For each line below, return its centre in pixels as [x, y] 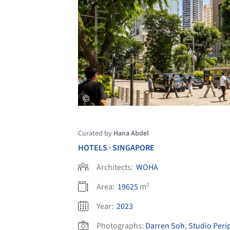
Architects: [116, 167]
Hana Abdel [131, 133]
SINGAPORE [133, 148]
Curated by [96, 133]
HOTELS [93, 148]
